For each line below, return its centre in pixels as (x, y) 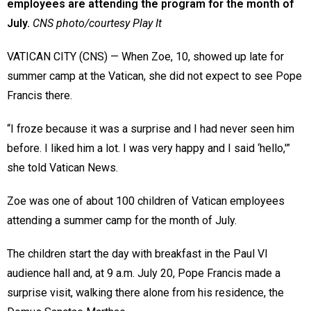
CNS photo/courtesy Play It (97, 24)
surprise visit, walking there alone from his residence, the (145, 293)
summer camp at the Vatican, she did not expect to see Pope (154, 76)
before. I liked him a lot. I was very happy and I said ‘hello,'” (149, 149)
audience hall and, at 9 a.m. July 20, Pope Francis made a (144, 274)
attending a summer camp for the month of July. (122, 221)
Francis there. (40, 96)
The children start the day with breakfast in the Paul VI (137, 254)
